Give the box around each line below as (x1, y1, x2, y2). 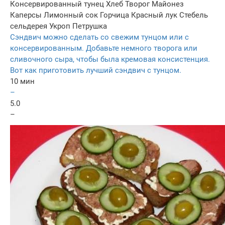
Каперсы (10, 10, 42, 20)
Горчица (100, 10, 129, 20)
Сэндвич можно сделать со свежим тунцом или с (10, 32, 189, 42)
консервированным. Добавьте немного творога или (10, 43, 197, 53)
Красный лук (131, 10, 177, 20)
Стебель (179, 10, 208, 20)
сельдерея (10, 21, 47, 31)
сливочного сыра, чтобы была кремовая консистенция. (10, 54, 210, 64)
